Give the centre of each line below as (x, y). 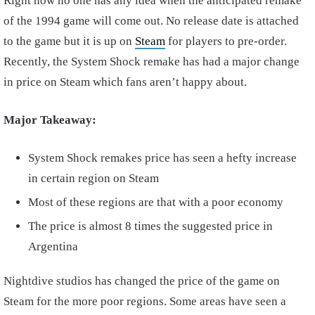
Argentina (53, 246)
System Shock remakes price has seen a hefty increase (162, 158)
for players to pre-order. (226, 41)
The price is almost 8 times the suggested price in (150, 226)
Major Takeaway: (50, 120)
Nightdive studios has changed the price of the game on (142, 281)
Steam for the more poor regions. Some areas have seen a (145, 301)
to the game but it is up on (69, 41)
